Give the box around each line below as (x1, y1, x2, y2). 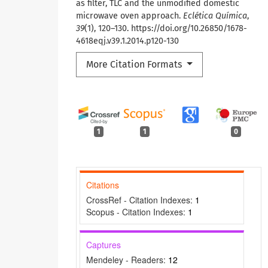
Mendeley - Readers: (86, 254, 168, 266)
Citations (86, 179, 119, 191)
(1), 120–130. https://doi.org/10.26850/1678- (84, 23, 247, 33)
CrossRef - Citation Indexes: (86, 194, 195, 206)
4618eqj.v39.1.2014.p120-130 (76, 35, 179, 46)
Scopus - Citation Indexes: (86, 206, 188, 218)
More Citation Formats (86, 58, 184, 70)
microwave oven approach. (76, 10, 183, 21)
